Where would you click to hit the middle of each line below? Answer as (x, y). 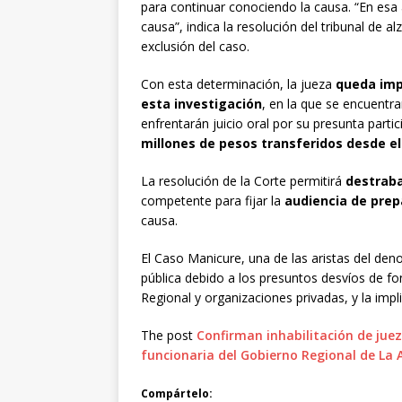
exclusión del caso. (195, 47)
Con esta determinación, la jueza (238, 84)
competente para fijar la (213, 201)
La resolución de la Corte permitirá (243, 181)
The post (169, 336)
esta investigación (201, 104)
